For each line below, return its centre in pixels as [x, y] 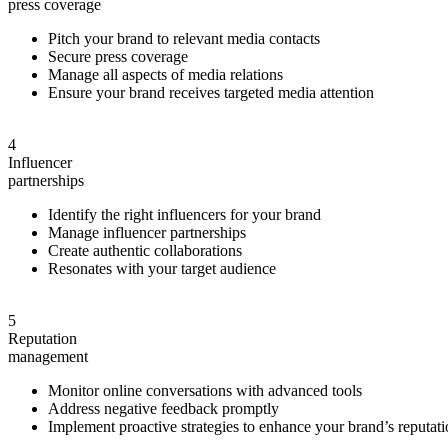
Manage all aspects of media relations [165, 74]
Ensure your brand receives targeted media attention [211, 92]
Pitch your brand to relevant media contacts [184, 38]
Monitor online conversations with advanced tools [205, 390]
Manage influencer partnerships [147, 232]
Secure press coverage [118, 56]
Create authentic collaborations [145, 250]
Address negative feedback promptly [163, 408]
